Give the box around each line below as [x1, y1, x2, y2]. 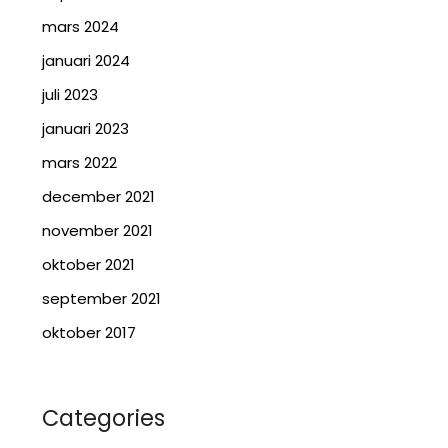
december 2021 [42, 186, 156, 207]
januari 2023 [42, 118, 130, 139]
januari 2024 [42, 50, 131, 71]
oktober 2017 [42, 322, 137, 343]
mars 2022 [42, 152, 118, 173]
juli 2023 [42, 84, 99, 105]
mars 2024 [42, 16, 120, 37]
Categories [42, 402, 166, 434]
